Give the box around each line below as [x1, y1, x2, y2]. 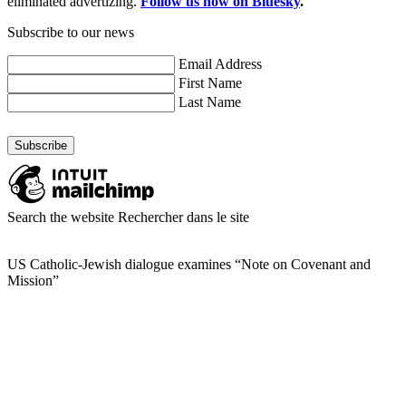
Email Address [179, 56, 262, 72]
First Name [179, 75, 242, 91]
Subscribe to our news [7, 24, 134, 40]
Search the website [7, 209, 114, 225]
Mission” [7, 273, 59, 288]
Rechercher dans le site [118, 209, 249, 225]
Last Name [179, 94, 241, 110]
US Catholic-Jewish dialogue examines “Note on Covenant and [7, 256, 371, 272]
